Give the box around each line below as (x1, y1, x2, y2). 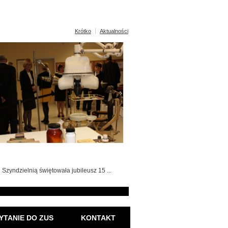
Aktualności (100, 28, 128, 34)
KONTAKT (80, 214, 116, 222)
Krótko (75, 28, 91, 34)
